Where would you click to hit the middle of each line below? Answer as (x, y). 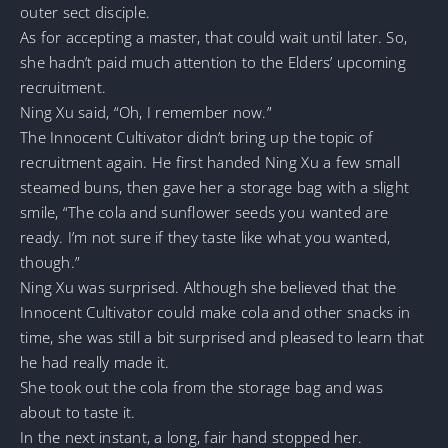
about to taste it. (78, 411)
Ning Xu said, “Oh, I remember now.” (146, 111)
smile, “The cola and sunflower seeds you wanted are (204, 211)
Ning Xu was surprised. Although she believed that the (208, 286)
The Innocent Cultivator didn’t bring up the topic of (197, 136)
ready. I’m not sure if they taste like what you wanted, (205, 236)
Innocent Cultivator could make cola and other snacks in (215, 311)
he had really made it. (95, 361)
